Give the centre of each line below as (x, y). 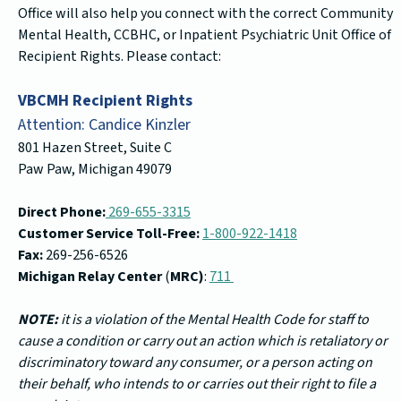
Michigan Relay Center (91, 277)
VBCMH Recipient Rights (105, 101)
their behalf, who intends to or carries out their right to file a (197, 384)
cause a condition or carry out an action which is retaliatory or (203, 341)
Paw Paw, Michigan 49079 (95, 170)
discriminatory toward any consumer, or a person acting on (195, 363)
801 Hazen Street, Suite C (95, 148)
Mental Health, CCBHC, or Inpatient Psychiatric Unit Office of (205, 35)
